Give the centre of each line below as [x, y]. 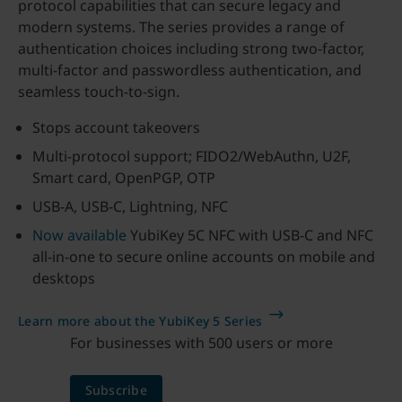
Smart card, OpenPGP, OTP [124, 178]
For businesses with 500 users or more [201, 343]
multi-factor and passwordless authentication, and [190, 70]
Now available [79, 235]
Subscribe [116, 390]
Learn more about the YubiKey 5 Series [140, 321]
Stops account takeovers [116, 127]
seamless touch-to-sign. [99, 92]
